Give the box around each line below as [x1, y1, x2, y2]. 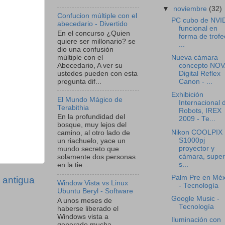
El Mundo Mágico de [57, 95, 123, 103]
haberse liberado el [57, 204, 119, 212]
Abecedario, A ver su [57, 61, 123, 69]
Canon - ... [178, 78, 212, 86]
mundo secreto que [57, 145, 119, 153]
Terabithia [57, 103, 89, 111]
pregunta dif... [57, 77, 101, 85]
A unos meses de [57, 196, 112, 204]
